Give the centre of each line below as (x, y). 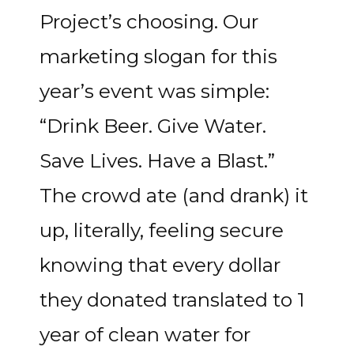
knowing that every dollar (160, 265)
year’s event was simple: (154, 91)
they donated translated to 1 (172, 299)
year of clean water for (145, 334)
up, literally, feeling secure (162, 230)
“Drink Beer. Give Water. (153, 126)
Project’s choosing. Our (149, 21)
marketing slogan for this (158, 56)
